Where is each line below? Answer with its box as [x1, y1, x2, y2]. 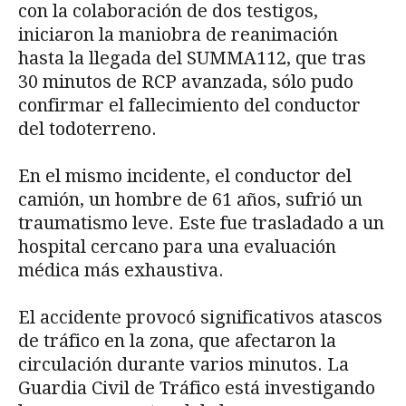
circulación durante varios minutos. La [18, 353, 349, 375]
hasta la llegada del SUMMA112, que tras [18, 46, 366, 69]
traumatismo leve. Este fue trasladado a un [18, 211, 384, 234]
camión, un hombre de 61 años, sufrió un [18, 188, 362, 210]
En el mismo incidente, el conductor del [18, 164, 352, 187]
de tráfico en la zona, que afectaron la [18, 329, 336, 352]
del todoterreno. [18, 117, 157, 140]
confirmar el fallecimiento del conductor [18, 93, 361, 116]
